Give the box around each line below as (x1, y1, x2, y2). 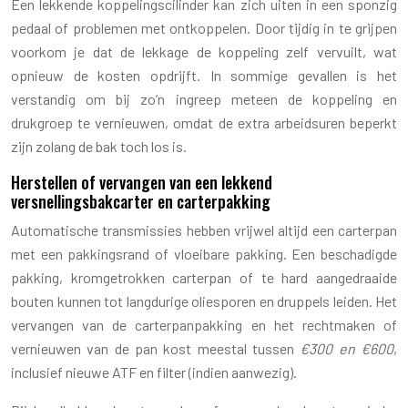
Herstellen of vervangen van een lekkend (11, 169, 272, 194)
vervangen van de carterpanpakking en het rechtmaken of (11, 315, 397, 333)
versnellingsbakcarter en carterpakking (11, 189, 270, 213)
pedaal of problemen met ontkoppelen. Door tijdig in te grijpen (11, 18, 397, 36)
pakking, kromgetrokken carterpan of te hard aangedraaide (11, 268, 397, 286)
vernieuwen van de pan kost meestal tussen (11, 339, 301, 357)
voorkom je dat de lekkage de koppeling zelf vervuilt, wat (11, 42, 397, 60)
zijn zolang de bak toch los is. (11, 137, 187, 155)
